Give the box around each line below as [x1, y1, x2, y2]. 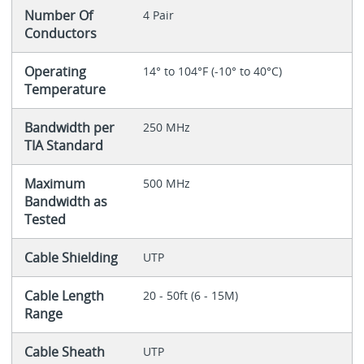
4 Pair [142, 7, 174, 24]
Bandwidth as [24, 193, 107, 211]
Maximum [24, 175, 85, 193]
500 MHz [142, 175, 190, 192]
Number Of [24, 6, 93, 25]
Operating [24, 63, 86, 81]
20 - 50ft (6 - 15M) [142, 288, 238, 304]
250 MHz [142, 119, 190, 136]
